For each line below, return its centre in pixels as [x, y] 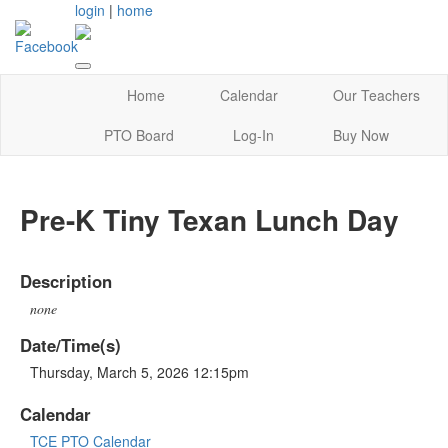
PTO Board [139, 135]
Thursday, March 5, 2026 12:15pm [139, 371]
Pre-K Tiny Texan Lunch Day [209, 220]
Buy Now [360, 135]
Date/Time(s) [70, 344]
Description [66, 280]
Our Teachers [376, 95]
